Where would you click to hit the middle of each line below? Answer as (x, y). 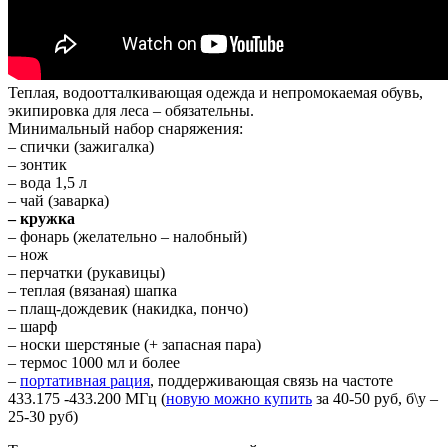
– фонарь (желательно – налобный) (127, 237)
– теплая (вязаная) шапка (92, 291)
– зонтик (37, 165)
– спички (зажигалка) (81, 147)
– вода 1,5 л (47, 183)
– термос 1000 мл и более (94, 363)
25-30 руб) (43, 417)
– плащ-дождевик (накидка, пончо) (128, 309)
